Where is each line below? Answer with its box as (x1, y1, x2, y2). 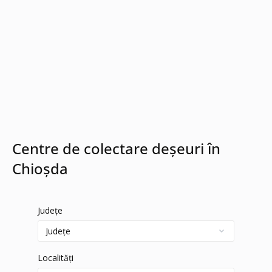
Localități (38, 252, 73, 264)
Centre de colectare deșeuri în (12, 138, 220, 158)
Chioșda (12, 158, 68, 178)
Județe (38, 205, 63, 216)
